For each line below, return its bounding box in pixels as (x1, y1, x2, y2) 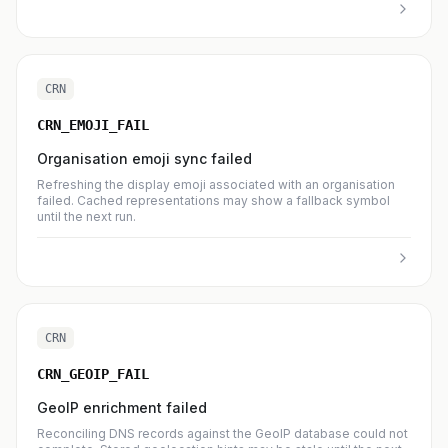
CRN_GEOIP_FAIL (37, 366, 149, 382)
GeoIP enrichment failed (37, 399, 207, 416)
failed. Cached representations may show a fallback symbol (37, 193, 390, 208)
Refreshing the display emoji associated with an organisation (37, 177, 395, 192)
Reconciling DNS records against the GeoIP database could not (37, 426, 408, 441)
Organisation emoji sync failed (37, 150, 252, 167)
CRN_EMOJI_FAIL (37, 117, 149, 133)
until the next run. (37, 209, 136, 224)
